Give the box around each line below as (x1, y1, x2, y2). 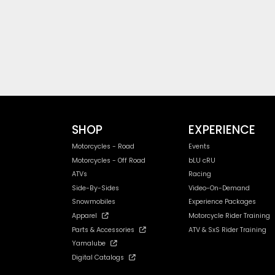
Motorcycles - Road (72, 141, 134, 151)
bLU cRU (188, 155, 215, 165)
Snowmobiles (72, 197, 115, 207)
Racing (188, 169, 211, 179)
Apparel (72, 211, 97, 220)
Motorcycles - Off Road (72, 155, 145, 165)
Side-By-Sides (72, 183, 119, 193)
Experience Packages (188, 197, 256, 207)
